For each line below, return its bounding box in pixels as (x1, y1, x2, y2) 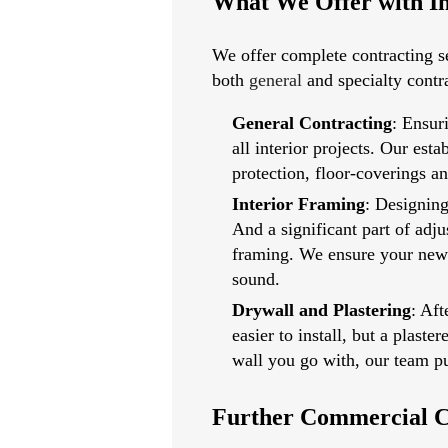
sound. (232, 269, 280, 289)
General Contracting (232, 113, 392, 133)
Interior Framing (232, 194, 365, 214)
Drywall (232, 300, 294, 320)
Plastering (333, 300, 411, 320)
